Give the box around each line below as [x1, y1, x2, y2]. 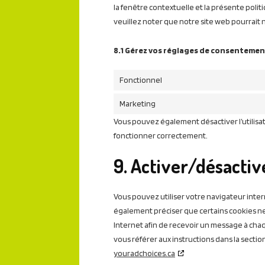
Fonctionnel [119, 75, 162, 85]
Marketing [119, 99, 156, 109]
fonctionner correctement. [114, 130, 208, 140]
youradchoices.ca [114, 248, 175, 258]
